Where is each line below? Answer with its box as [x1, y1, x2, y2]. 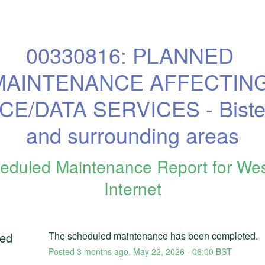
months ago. [81, 245, 133, 257]
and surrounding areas [26, 119, 239, 150]
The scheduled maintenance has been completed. [48, 228, 258, 243]
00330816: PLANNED [25, 40, 234, 70]
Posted [48, 245, 77, 257]
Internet [104, 176, 161, 200]
